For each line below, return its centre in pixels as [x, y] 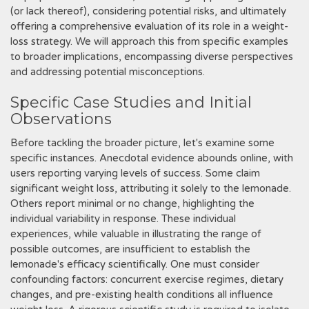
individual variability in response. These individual [123, 219]
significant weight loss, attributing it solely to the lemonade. [151, 188]
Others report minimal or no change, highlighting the [132, 203]
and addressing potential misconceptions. [108, 72]
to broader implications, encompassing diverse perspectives [152, 57]
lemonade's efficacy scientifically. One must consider [135, 264]
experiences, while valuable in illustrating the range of [136, 234]
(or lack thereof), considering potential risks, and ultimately [148, 11]
